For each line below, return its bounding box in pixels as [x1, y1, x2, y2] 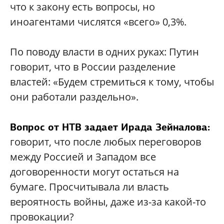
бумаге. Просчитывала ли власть [10, 180, 169, 193]
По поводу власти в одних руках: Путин [10, 45, 199, 58]
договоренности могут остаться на [10, 165, 179, 178]
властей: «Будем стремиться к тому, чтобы [10, 75, 214, 88]
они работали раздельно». [10, 90, 138, 103]
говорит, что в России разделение [10, 60, 175, 73]
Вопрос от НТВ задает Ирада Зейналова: [10, 120, 210, 133]
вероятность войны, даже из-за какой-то [10, 195, 206, 208]
